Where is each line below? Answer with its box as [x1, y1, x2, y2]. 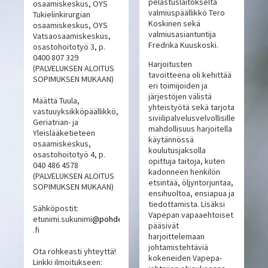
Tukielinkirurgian [33, 9, 91, 20]
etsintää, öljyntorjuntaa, [148, 177, 233, 188]
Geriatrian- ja [33, 117, 79, 128]
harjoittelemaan [148, 231, 205, 242]
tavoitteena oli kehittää [148, 69, 232, 81]
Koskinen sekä [148, 18, 200, 29]
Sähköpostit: [33, 203, 79, 214]
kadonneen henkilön [148, 166, 220, 178]
